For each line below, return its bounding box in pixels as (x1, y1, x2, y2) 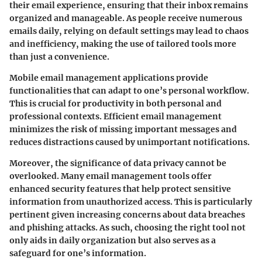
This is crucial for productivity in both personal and (9, 98, 222, 109)
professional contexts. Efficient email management (9, 111, 222, 122)
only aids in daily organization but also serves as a (9, 235, 216, 246)
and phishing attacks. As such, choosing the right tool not (9, 222, 246, 233)
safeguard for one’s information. (9, 248, 146, 259)
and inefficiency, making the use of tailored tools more (9, 39, 236, 50)
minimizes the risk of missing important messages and (9, 124, 237, 135)
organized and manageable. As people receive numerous (9, 13, 242, 24)
